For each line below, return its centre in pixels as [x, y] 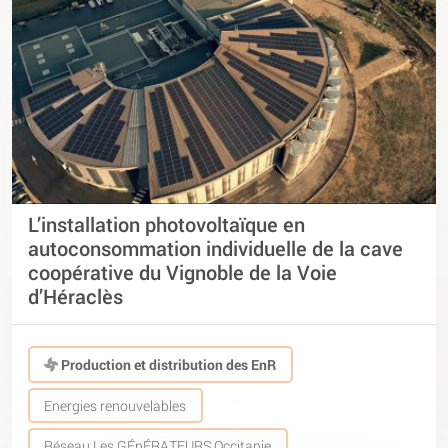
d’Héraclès [75, 295]
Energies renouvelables [115, 406]
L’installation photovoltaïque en [166, 223]
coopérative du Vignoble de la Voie [182, 271]
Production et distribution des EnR [167, 364]
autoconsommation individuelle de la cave [215, 247]
